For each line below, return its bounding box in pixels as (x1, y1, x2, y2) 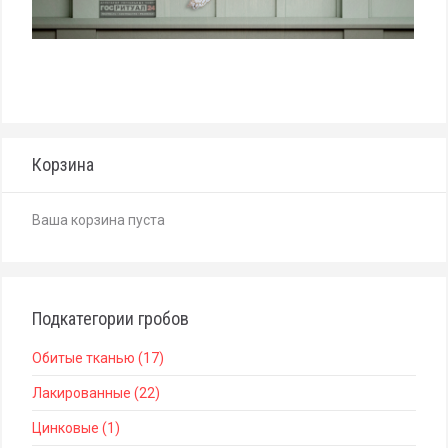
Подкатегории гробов (32, 308, 189, 329)
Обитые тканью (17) (32, 350, 164, 366)
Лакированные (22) (32, 385, 160, 401)
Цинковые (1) (32, 420, 120, 436)
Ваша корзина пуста (32, 212, 165, 228)
